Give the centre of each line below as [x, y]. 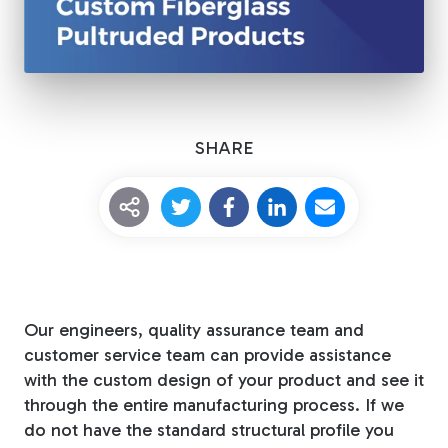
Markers [188, 105]
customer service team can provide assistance [207, 355]
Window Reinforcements [277, 211]
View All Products [210, 351]
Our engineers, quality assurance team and [194, 330]
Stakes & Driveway [242, 72]
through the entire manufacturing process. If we [214, 405]
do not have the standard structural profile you [209, 430]
